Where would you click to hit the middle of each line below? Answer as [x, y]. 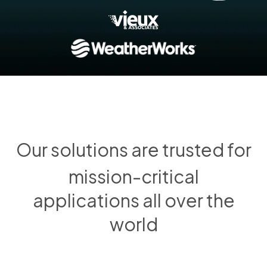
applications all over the [133, 200]
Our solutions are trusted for [133, 149]
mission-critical [133, 176]
